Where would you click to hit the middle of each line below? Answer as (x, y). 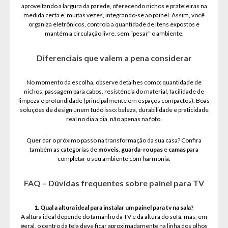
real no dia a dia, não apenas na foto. (114, 119)
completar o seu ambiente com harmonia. (114, 159)
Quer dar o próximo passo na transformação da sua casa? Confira (114, 140)
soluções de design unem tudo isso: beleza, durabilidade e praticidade (114, 110)
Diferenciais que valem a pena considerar (114, 58)
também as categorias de (64, 149)
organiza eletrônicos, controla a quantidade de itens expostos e (114, 24)
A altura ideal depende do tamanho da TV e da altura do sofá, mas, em (114, 217)
